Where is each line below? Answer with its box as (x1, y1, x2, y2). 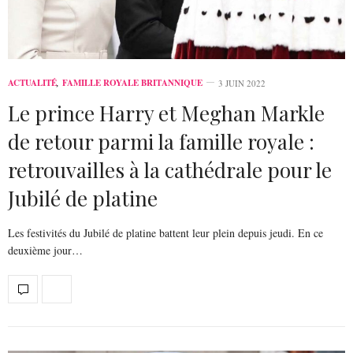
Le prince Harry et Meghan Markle (8, 98, 325, 127)
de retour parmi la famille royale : (8, 127, 314, 155)
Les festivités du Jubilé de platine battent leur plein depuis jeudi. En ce (8, 225, 323, 240)
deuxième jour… (8, 242, 83, 258)
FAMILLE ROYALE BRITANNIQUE (62, 76, 203, 89)
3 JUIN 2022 (218, 76, 266, 89)
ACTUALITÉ (8, 76, 57, 89)
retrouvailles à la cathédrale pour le (8, 155, 332, 184)
